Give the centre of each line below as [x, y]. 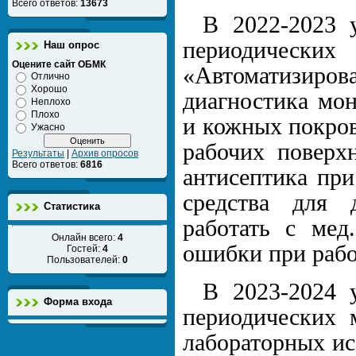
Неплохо [51, 102]
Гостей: [85, 249]
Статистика [72, 206]
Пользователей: [85, 260]
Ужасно [48, 127]
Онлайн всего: [85, 238]
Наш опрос [72, 45]
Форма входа [78, 302]
